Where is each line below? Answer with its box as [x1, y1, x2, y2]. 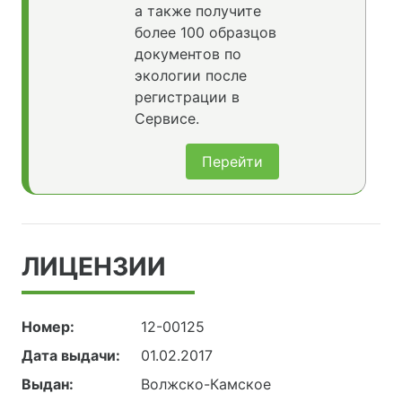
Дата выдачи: [22, 346, 120, 365]
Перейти [202, 153, 263, 171]
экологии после [134, 66, 247, 85]
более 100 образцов [134, 23, 276, 42]
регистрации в [134, 88, 240, 107]
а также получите [134, 2, 261, 21]
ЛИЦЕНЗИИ [22, 251, 166, 283]
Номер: [22, 318, 74, 336]
